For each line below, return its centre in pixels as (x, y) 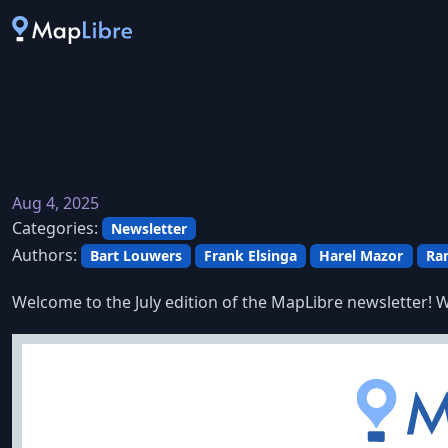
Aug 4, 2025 (55, 202)
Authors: (46, 255)
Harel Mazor (361, 256)
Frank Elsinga (251, 256)
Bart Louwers (136, 256)
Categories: (57, 227)
